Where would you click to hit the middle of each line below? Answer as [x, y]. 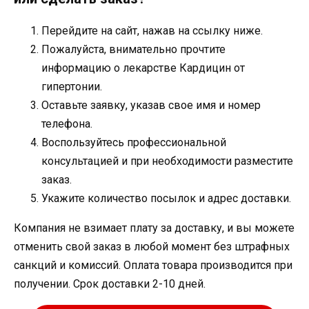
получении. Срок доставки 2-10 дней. [110, 283]
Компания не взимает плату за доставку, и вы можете [154, 228]
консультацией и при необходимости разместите [167, 161]
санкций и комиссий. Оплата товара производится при [153, 265]
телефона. [67, 123]
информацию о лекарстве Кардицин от [143, 68]
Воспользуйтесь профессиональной [134, 142]
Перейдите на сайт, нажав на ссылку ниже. [152, 30]
